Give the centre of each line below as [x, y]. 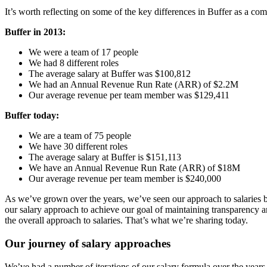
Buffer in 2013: [35, 32]
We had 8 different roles [74, 63]
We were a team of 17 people [83, 52]
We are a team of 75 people [80, 136]
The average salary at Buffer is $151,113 [105, 157]
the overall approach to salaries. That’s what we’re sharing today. [126, 221]
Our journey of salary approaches [88, 243]
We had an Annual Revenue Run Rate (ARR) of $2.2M [133, 85]
